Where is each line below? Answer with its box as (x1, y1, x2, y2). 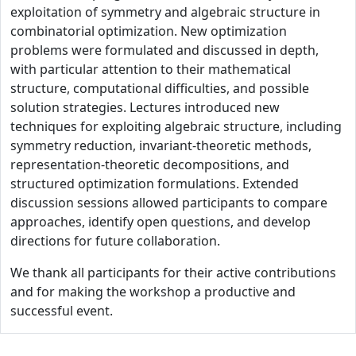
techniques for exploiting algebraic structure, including (10, 118, 342, 135)
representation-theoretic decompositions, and (10, 156, 289, 173)
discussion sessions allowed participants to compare (10, 194, 327, 211)
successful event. (10, 302, 113, 319)
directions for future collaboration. (10, 232, 220, 250)
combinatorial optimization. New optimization (10, 22, 287, 40)
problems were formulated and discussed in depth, (10, 41, 319, 59)
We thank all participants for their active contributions (10, 264, 336, 281)
